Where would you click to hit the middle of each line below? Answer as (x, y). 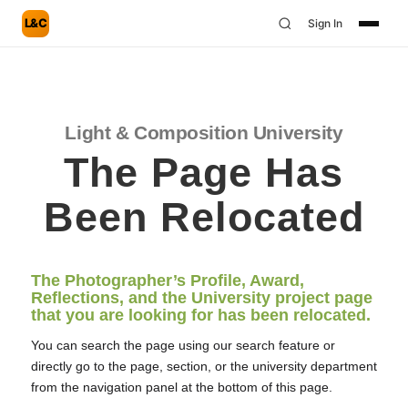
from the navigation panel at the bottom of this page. (181, 388)
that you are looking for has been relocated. (200, 316)
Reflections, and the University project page (201, 298)
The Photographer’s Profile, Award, (167, 281)
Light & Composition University (204, 133)
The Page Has (204, 173)
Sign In (325, 23)
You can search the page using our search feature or (183, 346)
